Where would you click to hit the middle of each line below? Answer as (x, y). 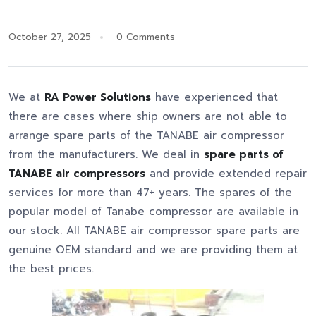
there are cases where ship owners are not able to (148, 117)
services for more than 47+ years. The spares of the (150, 193)
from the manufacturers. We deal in (106, 155)
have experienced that (214, 98)
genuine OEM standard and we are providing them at (153, 250)
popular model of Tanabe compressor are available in (153, 212)
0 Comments (146, 37)
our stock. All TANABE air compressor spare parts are (154, 231)
